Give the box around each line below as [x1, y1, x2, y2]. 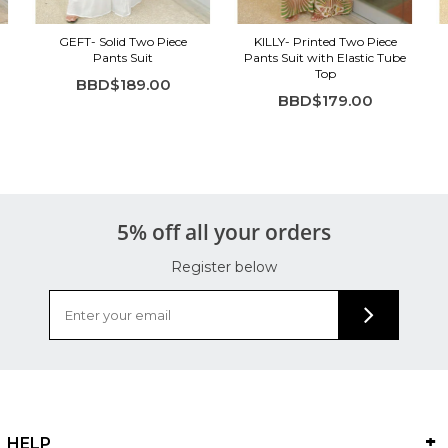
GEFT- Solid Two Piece [59, 33, 188, 49]
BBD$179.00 [277, 90, 373, 110]
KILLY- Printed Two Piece [253, 33, 397, 49]
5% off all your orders [117, 217, 331, 246]
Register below [171, 257, 277, 276]
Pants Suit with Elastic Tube [244, 49, 407, 65]
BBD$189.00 [75, 74, 171, 94]
